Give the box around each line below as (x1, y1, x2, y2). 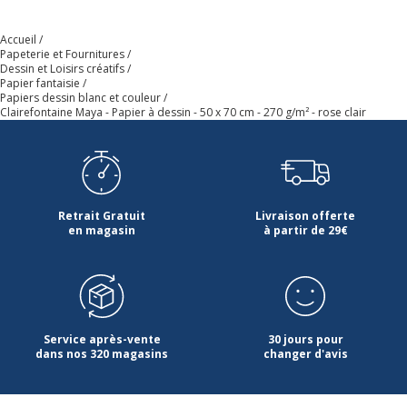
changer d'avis (263, 345, 348, 362)
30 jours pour (267, 331, 343, 347)
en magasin (68, 222, 135, 238)
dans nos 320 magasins (35, 345, 168, 362)
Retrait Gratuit (58, 207, 145, 223)
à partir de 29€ (263, 222, 348, 238)
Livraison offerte (255, 207, 355, 223)
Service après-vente (43, 331, 161, 347)
